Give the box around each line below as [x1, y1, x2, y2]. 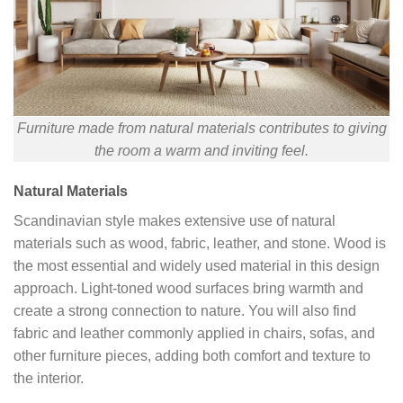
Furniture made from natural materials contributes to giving [16, 120, 387, 136]
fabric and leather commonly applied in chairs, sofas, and [13, 326, 375, 342]
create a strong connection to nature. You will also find [13, 303, 356, 319]
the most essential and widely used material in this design [13, 258, 380, 274]
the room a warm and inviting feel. [94, 142, 309, 158]
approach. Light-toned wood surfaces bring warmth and [13, 281, 363, 297]
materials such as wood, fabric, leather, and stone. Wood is [13, 236, 386, 252]
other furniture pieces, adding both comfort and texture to [13, 348, 371, 364]
